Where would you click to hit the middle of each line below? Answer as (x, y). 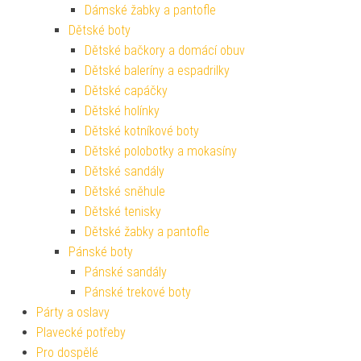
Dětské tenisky (123, 212)
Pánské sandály (126, 272)
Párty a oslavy (73, 313)
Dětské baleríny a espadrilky (157, 71)
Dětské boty (100, 31)
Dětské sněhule (125, 192)
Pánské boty (101, 252)
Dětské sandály (124, 172)
